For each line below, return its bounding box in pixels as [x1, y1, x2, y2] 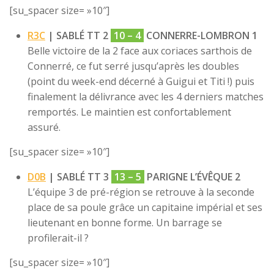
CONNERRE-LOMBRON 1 [144, 29, 257, 43]
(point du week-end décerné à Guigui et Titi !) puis [28, 75, 254, 89]
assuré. [28, 120, 61, 135]
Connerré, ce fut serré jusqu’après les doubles [28, 59, 239, 73]
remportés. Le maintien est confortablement [28, 105, 231, 119]
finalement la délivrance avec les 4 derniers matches [28, 90, 264, 104]
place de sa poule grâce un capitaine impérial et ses [28, 201, 262, 215]
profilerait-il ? [28, 231, 89, 245]
